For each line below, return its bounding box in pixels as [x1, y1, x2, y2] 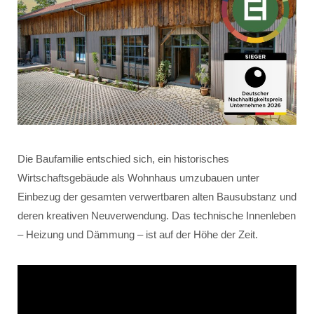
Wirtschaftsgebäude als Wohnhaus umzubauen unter [18, 172, 259, 184]
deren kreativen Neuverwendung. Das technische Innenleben [18, 210, 296, 222]
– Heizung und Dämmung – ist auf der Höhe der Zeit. [18, 228, 258, 241]
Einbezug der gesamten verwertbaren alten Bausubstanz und [18, 191, 296, 203]
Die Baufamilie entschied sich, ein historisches [18, 153, 229, 165]
